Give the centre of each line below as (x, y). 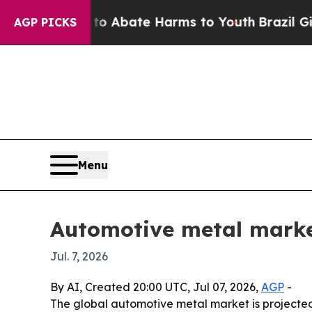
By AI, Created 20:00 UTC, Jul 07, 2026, (156, 287)
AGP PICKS (45, 22)
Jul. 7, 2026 (79, 256)
